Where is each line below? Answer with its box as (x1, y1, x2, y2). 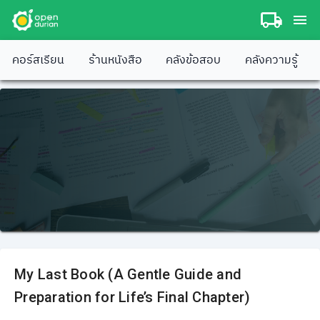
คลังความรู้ (244, 50, 298, 70)
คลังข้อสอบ (166, 50, 221, 70)
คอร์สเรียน (12, 50, 65, 70)
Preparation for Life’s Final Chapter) (14, 289, 251, 306)
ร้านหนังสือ (88, 50, 142, 70)
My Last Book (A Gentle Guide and (14, 266, 241, 283)
